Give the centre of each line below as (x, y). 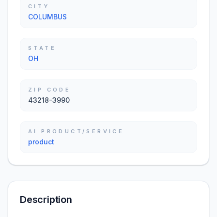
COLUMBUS (47, 17)
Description (46, 200)
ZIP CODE (50, 90)
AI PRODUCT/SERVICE (76, 131)
